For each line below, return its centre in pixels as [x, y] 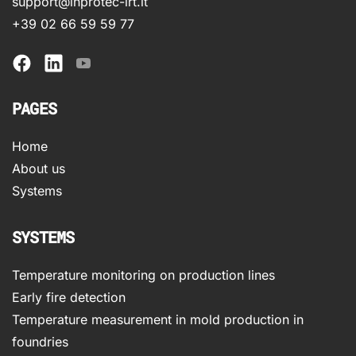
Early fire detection [69, 297]
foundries [40, 341]
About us [39, 168]
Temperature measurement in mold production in [158, 319]
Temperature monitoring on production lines [143, 275]
